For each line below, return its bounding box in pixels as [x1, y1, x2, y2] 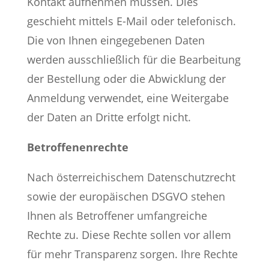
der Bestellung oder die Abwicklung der [26, 71, 226, 86]
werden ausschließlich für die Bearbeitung [26, 52, 241, 67]
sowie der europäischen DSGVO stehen [26, 189, 225, 204]
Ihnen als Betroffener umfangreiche [26, 208, 207, 223]
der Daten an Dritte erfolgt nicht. [26, 110, 191, 124]
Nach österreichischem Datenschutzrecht [26, 170, 235, 184]
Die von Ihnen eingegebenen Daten [26, 33, 205, 47]
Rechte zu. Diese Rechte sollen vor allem [26, 228, 231, 242]
